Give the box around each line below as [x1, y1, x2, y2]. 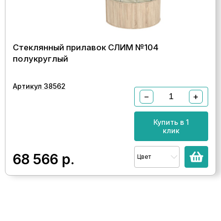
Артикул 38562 [13, 81, 66, 90]
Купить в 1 [153, 117, 189, 126]
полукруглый [13, 53, 68, 64]
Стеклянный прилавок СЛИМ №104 [13, 42, 158, 52]
